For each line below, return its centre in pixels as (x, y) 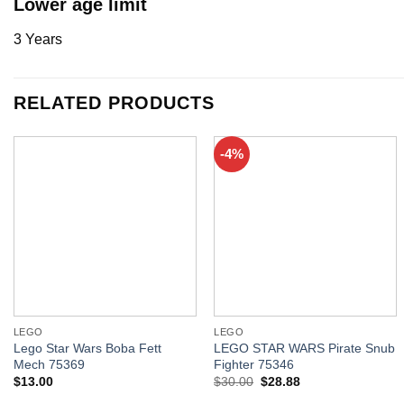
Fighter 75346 (254, 365)
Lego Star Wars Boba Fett (87, 349)
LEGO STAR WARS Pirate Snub (305, 349)
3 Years (38, 39)
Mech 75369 (49, 365)
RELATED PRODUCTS (114, 103)
